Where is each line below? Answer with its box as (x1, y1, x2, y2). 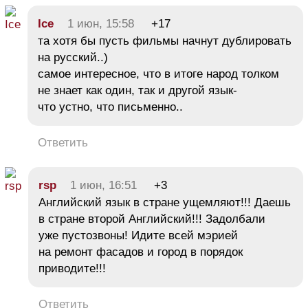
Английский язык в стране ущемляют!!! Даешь (38, 195, 291, 209)
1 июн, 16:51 (70, 178, 137, 192)
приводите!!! (38, 261, 106, 275)
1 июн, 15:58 (67, 16, 134, 30)
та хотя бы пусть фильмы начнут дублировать (38, 34, 291, 47)
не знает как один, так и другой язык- (38, 83, 237, 97)
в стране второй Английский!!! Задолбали (38, 212, 265, 225)
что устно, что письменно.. (38, 100, 183, 113)
